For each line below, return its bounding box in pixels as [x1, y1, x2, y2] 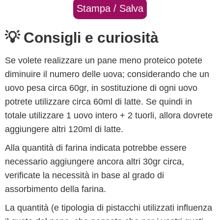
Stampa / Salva [77, 3, 143, 14]
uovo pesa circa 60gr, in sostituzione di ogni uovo [5, 83, 197, 93]
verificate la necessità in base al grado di [5, 170, 164, 180]
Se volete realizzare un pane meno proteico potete [5, 55, 202, 65]
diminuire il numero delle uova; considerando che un [5, 69, 209, 79]
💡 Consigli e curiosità [5, 29, 159, 46]
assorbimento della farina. [5, 184, 106, 194]
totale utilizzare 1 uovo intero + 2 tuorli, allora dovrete [5, 110, 213, 120]
